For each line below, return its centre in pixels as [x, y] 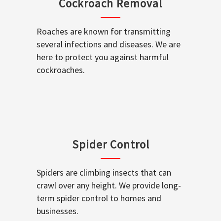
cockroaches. [61, 70]
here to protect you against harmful [103, 57]
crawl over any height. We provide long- [109, 185]
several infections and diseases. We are [109, 44]
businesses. [57, 211]
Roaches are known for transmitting [104, 31]
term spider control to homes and [99, 198]
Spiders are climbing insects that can [104, 172]
